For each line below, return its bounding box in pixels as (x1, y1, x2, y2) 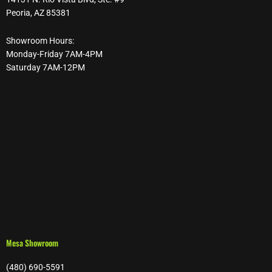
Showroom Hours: (6, 36, 74, 46)
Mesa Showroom (6, 237, 58, 250)
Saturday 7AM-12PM (6, 63, 85, 73)
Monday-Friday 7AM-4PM (6, 49, 103, 59)
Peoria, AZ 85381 (6, 8, 70, 18)
